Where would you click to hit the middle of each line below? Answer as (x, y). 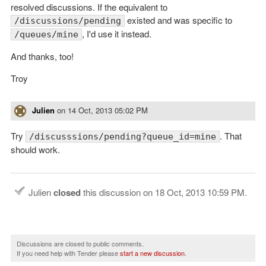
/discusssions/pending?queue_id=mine (123, 137)
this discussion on (118, 192)
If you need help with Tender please (68, 253)
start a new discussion (152, 253)
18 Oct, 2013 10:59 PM (200, 192)
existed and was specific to (178, 20)
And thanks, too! (42, 56)
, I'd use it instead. (117, 33)
